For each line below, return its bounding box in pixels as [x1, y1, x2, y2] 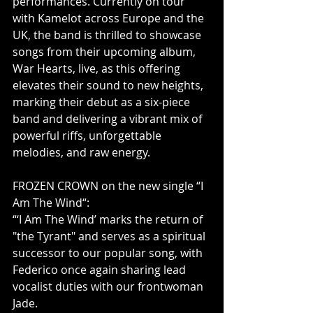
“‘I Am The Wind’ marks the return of [13, 212, 205, 227]
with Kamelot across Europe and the [13, 10, 207, 26]
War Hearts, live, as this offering [13, 61, 183, 76]
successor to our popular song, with [13, 245, 205, 261]
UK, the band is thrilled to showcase [13, 27, 204, 43]
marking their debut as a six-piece [13, 94, 193, 110]
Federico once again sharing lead [13, 262, 189, 277]
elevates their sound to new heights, [13, 78, 206, 93]
